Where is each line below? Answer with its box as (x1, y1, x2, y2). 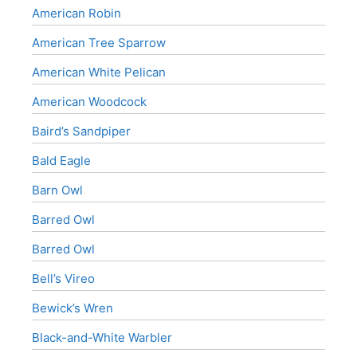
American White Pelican (32, 65, 166, 80)
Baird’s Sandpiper (32, 124, 131, 139)
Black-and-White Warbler (32, 330, 172, 345)
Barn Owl (32, 182, 83, 198)
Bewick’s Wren (32, 300, 113, 316)
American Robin (32, 6, 121, 21)
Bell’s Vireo (32, 271, 95, 286)
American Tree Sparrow (32, 35, 166, 50)
